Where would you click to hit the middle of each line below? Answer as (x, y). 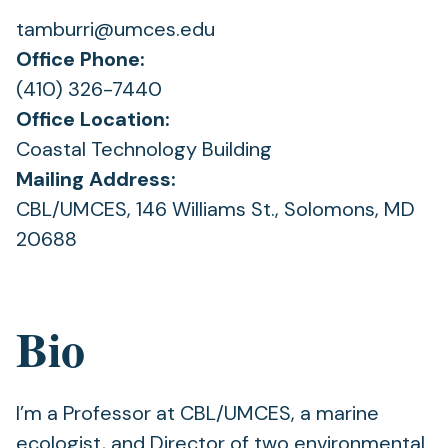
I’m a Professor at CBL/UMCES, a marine (197, 413)
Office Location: (93, 119)
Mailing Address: (96, 179)
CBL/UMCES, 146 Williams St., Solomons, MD (215, 209)
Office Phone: (80, 59)
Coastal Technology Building (144, 149)
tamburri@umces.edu (115, 29)
